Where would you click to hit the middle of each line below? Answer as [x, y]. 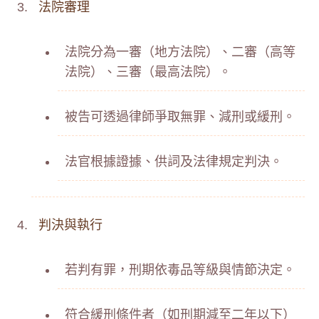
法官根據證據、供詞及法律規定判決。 [174, 162]
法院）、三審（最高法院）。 [148, 72]
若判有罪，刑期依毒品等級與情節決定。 [180, 270]
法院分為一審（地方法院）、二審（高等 [180, 52]
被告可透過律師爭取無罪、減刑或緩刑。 [180, 117]
